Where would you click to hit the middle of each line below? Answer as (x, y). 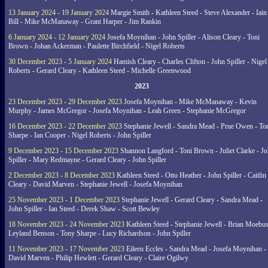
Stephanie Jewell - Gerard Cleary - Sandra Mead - (191, 200)
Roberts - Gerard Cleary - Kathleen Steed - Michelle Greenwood (100, 71)
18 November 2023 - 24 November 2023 (66, 224)
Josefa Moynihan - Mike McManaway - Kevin (189, 102)
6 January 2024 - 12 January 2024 (57, 37)
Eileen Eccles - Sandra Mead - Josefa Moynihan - (195, 249)
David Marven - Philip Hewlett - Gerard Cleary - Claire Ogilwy (98, 258)
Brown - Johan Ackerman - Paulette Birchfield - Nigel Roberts (97, 46)
